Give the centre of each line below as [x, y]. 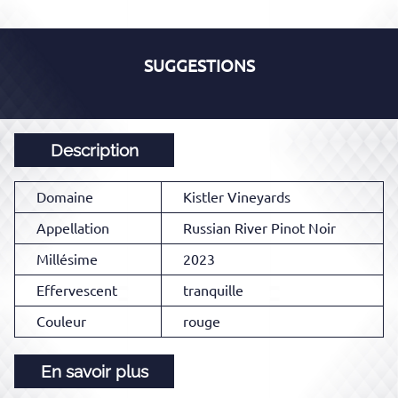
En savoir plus [94, 372]
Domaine [65, 198]
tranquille [213, 291]
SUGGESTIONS [199, 67]
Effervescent [77, 291]
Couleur [61, 322]
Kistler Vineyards [237, 198]
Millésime [67, 260]
